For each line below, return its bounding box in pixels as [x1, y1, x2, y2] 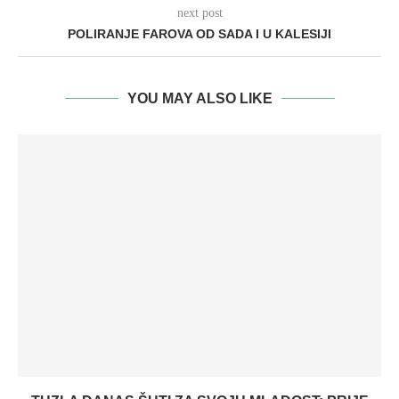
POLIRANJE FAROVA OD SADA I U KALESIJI [68, 27, 331, 41]
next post [176, 6, 223, 20]
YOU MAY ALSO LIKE [126, 91, 273, 106]
